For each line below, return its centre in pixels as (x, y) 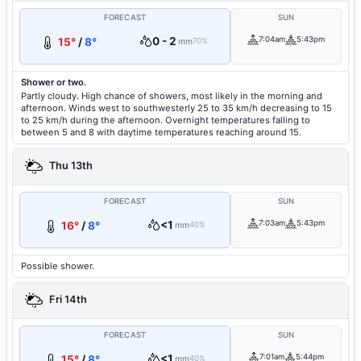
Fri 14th (67, 300)
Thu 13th (70, 166)
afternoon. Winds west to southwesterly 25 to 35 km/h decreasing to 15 (176, 108)
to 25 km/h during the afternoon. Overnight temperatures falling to (166, 120)
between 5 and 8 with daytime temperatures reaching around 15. (161, 132)
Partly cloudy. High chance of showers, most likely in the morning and (172, 96)
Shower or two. (54, 82)
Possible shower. (58, 266)
